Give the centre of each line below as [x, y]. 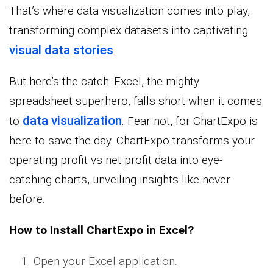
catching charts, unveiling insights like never [120, 180]
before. [27, 199]
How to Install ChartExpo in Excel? [101, 230]
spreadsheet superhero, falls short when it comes [136, 101]
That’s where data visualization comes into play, [129, 11]
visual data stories [61, 50]
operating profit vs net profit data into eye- [116, 160]
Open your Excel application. [105, 261]
